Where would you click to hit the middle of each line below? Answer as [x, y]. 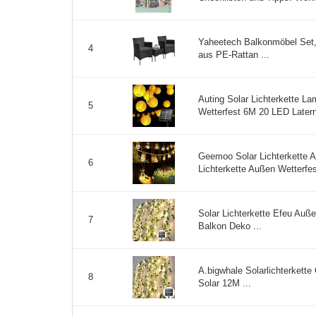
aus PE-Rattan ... [234, 55]
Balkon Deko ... [230, 226]
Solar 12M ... [225, 284]
